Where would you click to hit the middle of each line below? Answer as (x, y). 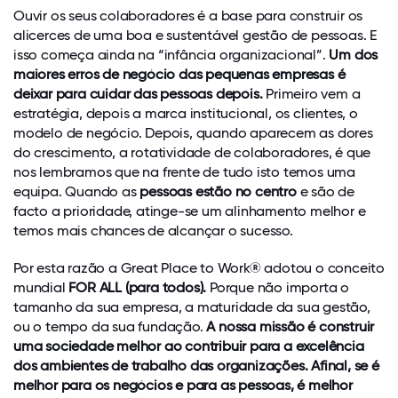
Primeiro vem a (311, 93)
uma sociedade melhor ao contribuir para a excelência (189, 346)
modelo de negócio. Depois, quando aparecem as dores (193, 132)
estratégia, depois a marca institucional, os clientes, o (186, 113)
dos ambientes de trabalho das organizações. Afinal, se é (196, 365)
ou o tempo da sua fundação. (110, 326)
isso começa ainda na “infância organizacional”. (171, 54)
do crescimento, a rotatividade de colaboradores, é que (192, 152)
